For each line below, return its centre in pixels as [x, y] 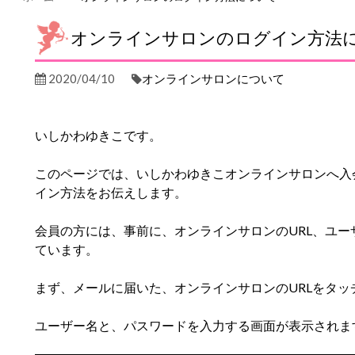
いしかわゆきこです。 [98, 135]
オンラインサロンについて [213, 78]
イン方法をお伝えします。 [111, 192]
